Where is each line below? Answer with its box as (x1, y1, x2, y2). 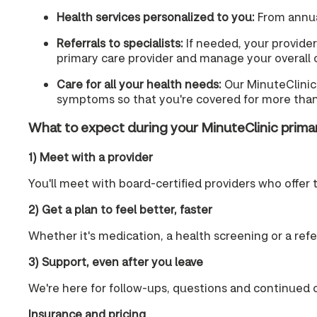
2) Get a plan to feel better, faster (28, 201, 212, 217)
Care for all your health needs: (57, 76, 221, 91)
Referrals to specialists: (57, 35, 183, 50)
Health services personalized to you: (57, 8, 255, 24)
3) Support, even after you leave (28, 253, 203, 269)
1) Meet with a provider (28, 149, 153, 164)
